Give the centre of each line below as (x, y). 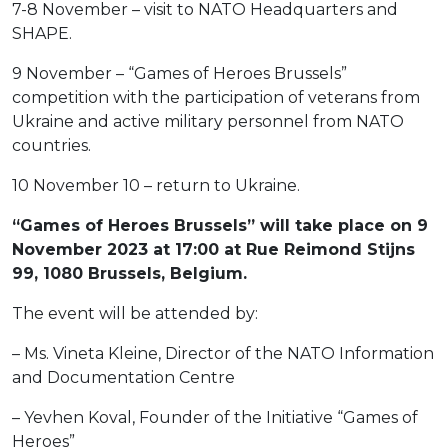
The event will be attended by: (137, 314)
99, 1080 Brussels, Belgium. (129, 274)
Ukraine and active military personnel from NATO (208, 122)
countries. (51, 146)
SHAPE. (42, 34)
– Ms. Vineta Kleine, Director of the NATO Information (223, 354)
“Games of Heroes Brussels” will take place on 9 (220, 226)
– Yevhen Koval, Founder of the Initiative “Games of (215, 418)
